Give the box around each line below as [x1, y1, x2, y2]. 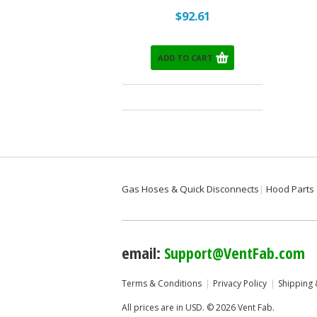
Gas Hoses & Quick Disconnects [122, 182, 259, 195]
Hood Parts [266, 182, 314, 195]
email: [122, 241, 164, 263]
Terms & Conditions [122, 277, 202, 289]
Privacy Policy [213, 277, 267, 289]
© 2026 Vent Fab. [204, 301, 275, 313]
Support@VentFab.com [164, 241, 305, 263]
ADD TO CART [158, 52, 213, 63]
